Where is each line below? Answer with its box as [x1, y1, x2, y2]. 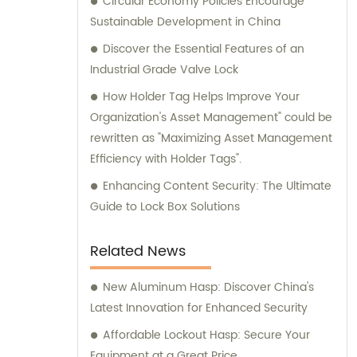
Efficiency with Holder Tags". [90, 150, 241, 169]
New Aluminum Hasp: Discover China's [103, 278, 314, 297]
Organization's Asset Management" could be [90, 108, 332, 127]
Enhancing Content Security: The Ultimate [103, 177, 331, 196]
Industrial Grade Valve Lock [90, 61, 238, 80]
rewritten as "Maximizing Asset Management [90, 129, 332, 148]
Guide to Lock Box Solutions [90, 198, 240, 217]
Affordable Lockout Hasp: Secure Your [103, 326, 310, 345]
